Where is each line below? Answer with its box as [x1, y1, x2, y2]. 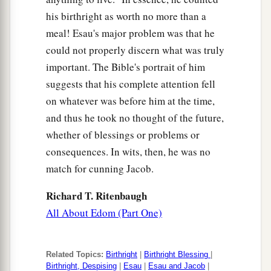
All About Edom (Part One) [46, 206, 162, 220]
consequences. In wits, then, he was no [46, 145, 211, 159]
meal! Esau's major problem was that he [46, 26, 215, 41]
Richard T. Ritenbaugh [46, 188, 147, 204]
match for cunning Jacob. [46, 162, 154, 176]
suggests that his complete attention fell [46, 77, 215, 91]
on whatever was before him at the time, [46, 94, 215, 108]
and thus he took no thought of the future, [46, 111, 224, 125]
